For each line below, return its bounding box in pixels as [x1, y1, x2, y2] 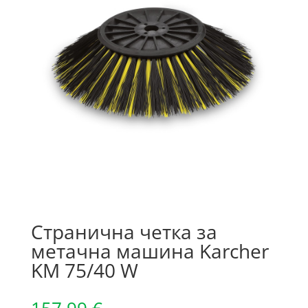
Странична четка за [30, 219, 217, 245]
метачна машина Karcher [30, 238, 269, 265]
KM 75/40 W [30, 257, 138, 284]
